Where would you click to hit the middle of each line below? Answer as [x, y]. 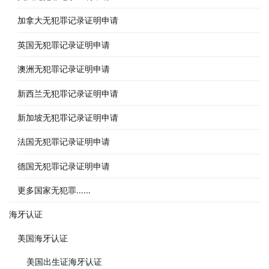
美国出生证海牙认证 [64, 262]
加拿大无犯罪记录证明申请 [68, 20]
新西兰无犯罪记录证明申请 [68, 93]
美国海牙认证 [43, 238]
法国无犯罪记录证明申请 [64, 142]
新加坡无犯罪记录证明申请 [68, 117]
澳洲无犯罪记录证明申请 [64, 69]
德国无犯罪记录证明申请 [64, 166]
